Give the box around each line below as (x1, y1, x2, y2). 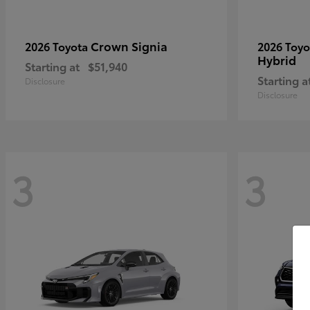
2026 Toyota (25, 38, 91, 54)
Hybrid (257, 51, 296, 68)
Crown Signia (91, 37, 167, 54)
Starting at (25, 58, 80, 74)
